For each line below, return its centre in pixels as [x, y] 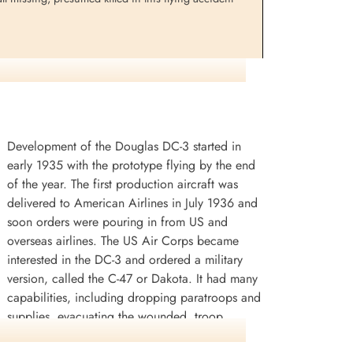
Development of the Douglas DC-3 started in [124, 146]
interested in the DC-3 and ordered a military [125, 259]
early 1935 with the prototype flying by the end [132, 165]
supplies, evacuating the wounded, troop [115, 316]
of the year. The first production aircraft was [123, 184]
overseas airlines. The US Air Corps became [123, 240]
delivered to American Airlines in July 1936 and [133, 203]
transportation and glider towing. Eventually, [124, 335]
